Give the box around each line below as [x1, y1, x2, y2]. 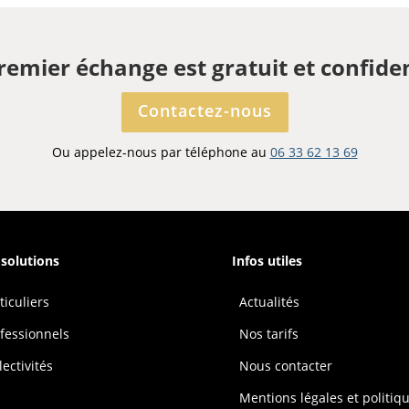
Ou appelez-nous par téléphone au [51, 142, 270, 161]
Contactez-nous [137, 99, 272, 121]
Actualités [238, 292, 299, 310]
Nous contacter [238, 356, 332, 374]
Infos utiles [231, 251, 302, 269]
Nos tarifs [238, 324, 299, 342]
